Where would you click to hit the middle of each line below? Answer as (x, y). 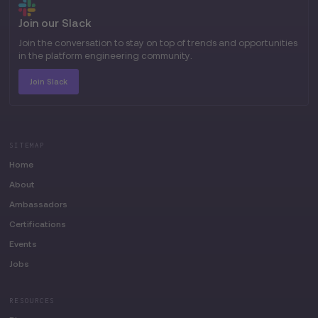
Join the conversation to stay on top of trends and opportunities (158, 43)
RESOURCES (32, 300)
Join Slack (49, 81)
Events (23, 243)
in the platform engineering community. (106, 55)
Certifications (38, 224)
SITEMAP (27, 145)
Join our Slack (55, 23)
